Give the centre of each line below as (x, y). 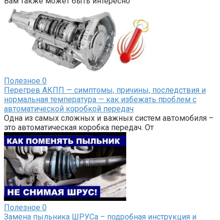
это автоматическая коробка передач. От (79, 128)
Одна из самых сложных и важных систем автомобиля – (109, 118)
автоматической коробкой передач (69, 109)
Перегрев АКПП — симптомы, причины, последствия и (105, 90)
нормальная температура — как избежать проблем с (100, 100)
